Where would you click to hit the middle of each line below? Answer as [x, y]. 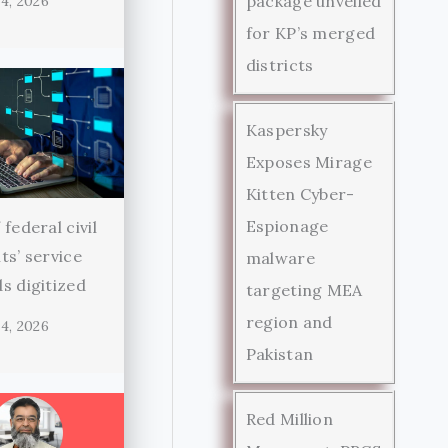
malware [280, 257]
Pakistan [279, 353]
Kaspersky [286, 129]
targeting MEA [304, 289]
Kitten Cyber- [300, 193]
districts [279, 64]
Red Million [289, 418]
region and [289, 321]
